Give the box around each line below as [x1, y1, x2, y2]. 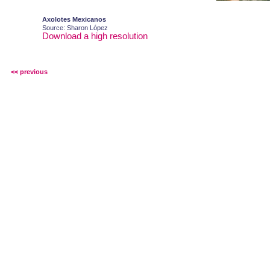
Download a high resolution [42, 31, 148, 41]
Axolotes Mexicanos [42, 16, 106, 23]
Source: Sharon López [42, 24, 108, 31]
